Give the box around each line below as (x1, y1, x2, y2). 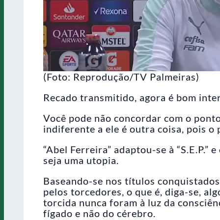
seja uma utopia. (43, 154, 119, 166)
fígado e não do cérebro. (43, 207, 156, 219)
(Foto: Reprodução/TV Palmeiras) (43, 70, 199, 82)
